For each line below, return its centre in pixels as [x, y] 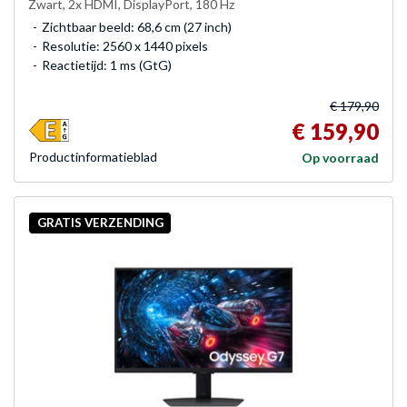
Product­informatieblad [93, 156]
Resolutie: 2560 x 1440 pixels [125, 45]
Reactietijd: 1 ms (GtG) [107, 65]
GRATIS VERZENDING [100, 223]
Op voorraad [340, 157]
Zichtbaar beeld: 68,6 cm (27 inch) [137, 26]
